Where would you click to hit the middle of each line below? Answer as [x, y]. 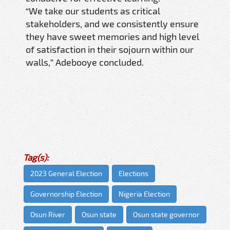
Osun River [48, 214]
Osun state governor [166, 214]
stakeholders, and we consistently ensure [112, 23]
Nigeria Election [144, 194]
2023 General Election [66, 173]
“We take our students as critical [93, 11]
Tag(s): [36, 157]
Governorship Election [66, 194]
